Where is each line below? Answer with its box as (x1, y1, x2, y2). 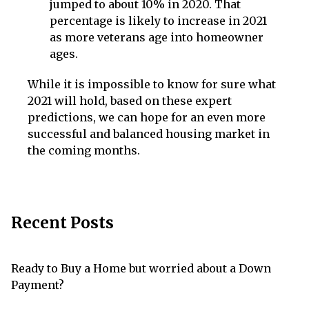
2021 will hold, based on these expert (28, 93, 232, 108)
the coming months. (28, 143, 140, 157)
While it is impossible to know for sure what (28, 77, 276, 91)
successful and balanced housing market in (28, 126, 270, 141)
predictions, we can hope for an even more (28, 110, 266, 124)
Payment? (11, 277, 64, 292)
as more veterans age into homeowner (50, 30, 263, 45)
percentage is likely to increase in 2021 (50, 14, 267, 28)
